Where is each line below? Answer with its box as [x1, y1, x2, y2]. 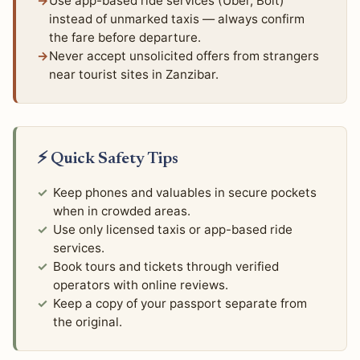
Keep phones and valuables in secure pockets [52, 185, 317, 201]
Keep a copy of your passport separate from [52, 296, 307, 312]
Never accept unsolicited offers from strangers [48, 47, 319, 63]
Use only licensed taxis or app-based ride [52, 222, 292, 238]
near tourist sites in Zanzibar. [48, 66, 219, 82]
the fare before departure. [48, 29, 201, 45]
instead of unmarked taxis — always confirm [48, 10, 305, 27]
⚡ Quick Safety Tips [36, 150, 178, 168]
